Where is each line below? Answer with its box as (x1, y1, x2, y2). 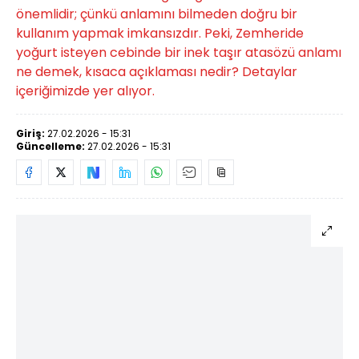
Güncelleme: (16, 139, 87, 153)
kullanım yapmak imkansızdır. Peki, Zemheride (16, 23, 304, 42)
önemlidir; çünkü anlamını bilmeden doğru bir (16, 4, 297, 23)
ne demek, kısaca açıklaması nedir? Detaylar (16, 62, 297, 81)
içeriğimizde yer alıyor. (16, 81, 155, 100)
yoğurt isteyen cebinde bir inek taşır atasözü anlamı (16, 42, 341, 62)
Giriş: (16, 126, 47, 140)
